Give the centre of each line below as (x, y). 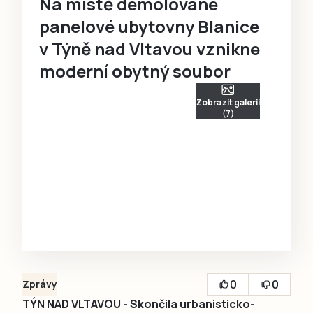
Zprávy (40, 284)
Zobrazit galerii (228, 103)
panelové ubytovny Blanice (149, 27)
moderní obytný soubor (135, 71)
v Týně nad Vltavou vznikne (150, 49)
